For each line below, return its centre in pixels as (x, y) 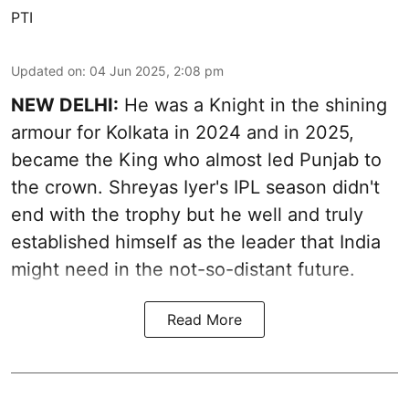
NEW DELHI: (65, 105)
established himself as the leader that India (196, 242)
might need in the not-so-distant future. (183, 270)
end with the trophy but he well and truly (187, 215)
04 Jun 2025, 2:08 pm (157, 71)
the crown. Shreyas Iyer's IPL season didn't (195, 188)
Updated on (47, 71)
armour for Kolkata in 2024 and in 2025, (183, 133)
